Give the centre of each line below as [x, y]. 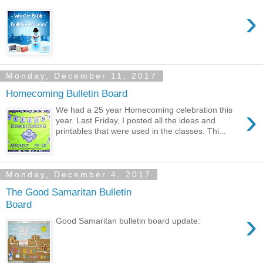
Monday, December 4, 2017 [79, 175]
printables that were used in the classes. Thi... [141, 131]
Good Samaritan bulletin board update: [128, 221]
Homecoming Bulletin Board [67, 93]
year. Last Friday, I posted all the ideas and [136, 121]
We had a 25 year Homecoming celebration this [144, 110]
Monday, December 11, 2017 [82, 76]
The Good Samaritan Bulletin [69, 192]
